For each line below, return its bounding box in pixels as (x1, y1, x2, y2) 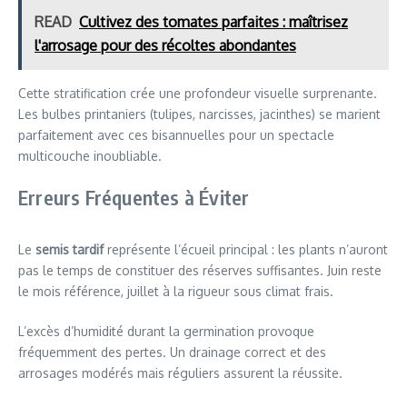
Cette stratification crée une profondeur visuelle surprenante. (18, 84, 377, 101)
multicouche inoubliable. (18, 147, 162, 164)
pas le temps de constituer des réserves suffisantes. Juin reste (18, 262, 382, 278)
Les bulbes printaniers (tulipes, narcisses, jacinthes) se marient (18, 105, 381, 122)
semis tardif (35, 241, 104, 257)
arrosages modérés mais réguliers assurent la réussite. (18, 364, 342, 381)
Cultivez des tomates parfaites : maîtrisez (79, 12, 348, 31)
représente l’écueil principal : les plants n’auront (104, 241, 388, 257)
